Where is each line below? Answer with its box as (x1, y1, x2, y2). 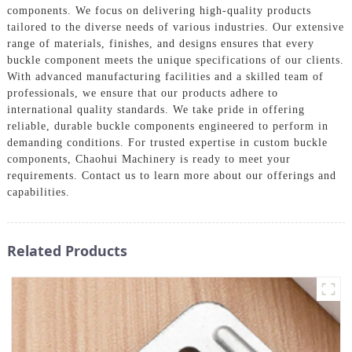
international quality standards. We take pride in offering (6, 103, 305, 115)
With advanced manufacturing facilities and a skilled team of (6, 70, 324, 82)
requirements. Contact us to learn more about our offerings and (6, 169, 336, 181)
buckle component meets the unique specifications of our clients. (6, 53, 344, 66)
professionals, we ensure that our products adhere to (6, 86, 278, 99)
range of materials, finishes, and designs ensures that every (6, 37, 314, 49)
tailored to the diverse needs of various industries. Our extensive (6, 20, 344, 33)
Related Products (6, 240, 127, 260)
